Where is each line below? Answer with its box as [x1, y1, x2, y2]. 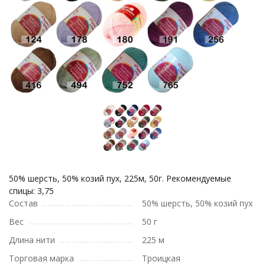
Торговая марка [9, 253, 74, 264]
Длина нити [9, 234, 55, 245]
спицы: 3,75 [9, 185, 54, 196]
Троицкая [142, 253, 180, 264]
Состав [9, 198, 38, 209]
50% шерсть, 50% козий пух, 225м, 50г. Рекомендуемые [9, 173, 231, 184]
